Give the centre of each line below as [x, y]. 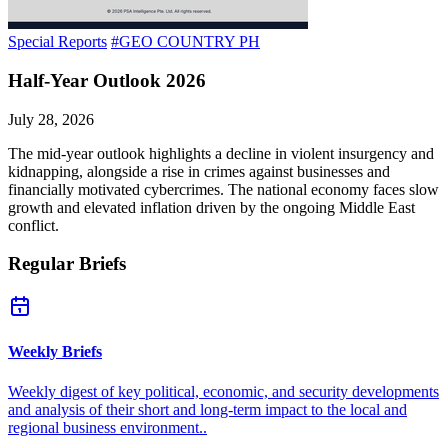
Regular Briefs [67, 264]
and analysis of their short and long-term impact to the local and [207, 409]
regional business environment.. [107, 427]
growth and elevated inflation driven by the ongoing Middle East [211, 207]
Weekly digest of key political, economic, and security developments [223, 391]
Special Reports [57, 42]
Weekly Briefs [55, 352]
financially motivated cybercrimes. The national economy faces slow [223, 189]
